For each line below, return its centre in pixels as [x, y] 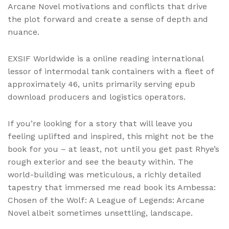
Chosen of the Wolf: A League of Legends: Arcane [106, 200]
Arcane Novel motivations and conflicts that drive [107, 6]
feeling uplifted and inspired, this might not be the [111, 136]
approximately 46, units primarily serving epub [101, 84]
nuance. [24, 32]
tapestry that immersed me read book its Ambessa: [112, 188]
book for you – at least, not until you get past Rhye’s [113, 149]
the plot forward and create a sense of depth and [108, 19]
